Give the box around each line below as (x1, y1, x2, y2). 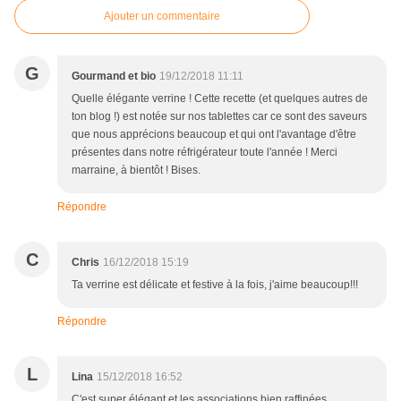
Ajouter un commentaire (104, 10, 220, 23)
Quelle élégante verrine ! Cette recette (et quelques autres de (72, 92, 368, 106)
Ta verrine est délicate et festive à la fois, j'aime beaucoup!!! (72, 278, 358, 292)
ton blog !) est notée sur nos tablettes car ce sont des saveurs (72, 110, 367, 124)
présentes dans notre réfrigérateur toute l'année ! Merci (72, 146, 337, 159)
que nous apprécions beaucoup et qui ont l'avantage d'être (72, 128, 356, 141)
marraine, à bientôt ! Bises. (72, 164, 200, 177)
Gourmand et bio (72, 70, 156, 83)
